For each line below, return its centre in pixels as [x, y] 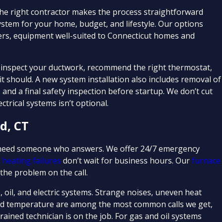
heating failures [32, 161]
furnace [206, 161]
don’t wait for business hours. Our [127, 161]
